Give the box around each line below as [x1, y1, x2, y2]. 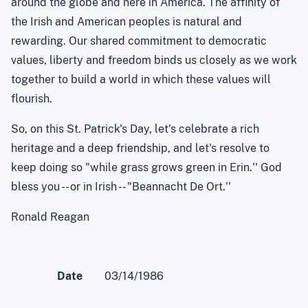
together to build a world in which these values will [11, 72, 271, 86]
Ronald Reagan [11, 210, 89, 223]
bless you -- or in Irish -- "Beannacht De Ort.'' [11, 179, 231, 193]
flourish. [11, 91, 52, 105]
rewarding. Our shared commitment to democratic [11, 34, 267, 47]
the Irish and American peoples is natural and [11, 14, 242, 28]
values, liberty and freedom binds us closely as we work [11, 53, 297, 67]
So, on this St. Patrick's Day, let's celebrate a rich [11, 122, 259, 135]
